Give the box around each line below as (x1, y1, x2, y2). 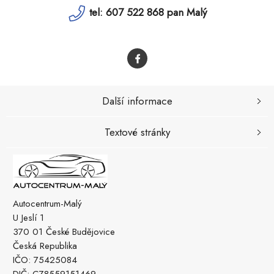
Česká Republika (13, 239, 77, 253)
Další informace (102, 93, 172, 108)
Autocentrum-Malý (13, 197, 82, 211)
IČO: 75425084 (13, 253, 77, 267)
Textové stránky (104, 124, 170, 139)
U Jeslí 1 (13, 211, 44, 225)
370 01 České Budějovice (13, 225, 115, 239)
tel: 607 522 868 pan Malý (89, 5, 207, 20)
